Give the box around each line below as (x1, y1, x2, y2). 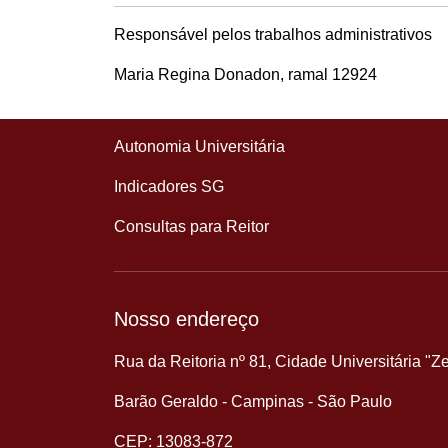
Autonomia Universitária (114, 138, 285, 155)
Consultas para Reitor (114, 218, 269, 235)
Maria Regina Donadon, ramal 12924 (114, 66, 377, 83)
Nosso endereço (114, 308, 259, 330)
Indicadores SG (114, 178, 224, 195)
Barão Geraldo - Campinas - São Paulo (114, 393, 392, 410)
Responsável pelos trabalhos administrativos (114, 26, 432, 43)
